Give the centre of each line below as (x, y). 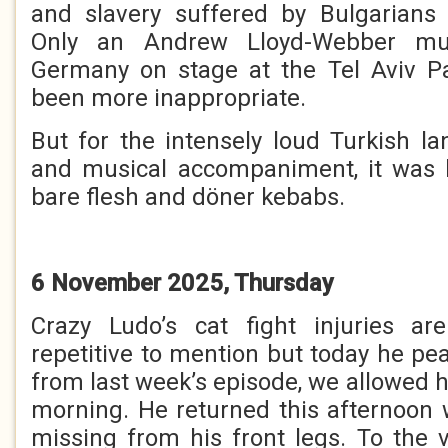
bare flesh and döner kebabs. (188, 197)
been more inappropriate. (168, 98)
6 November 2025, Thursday (182, 283)
